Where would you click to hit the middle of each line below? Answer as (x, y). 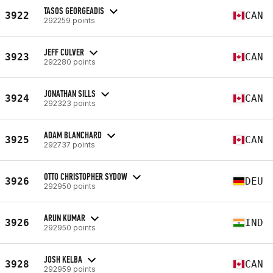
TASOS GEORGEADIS (74, 10)
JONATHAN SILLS (70, 93)
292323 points (70, 103)
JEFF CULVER (64, 52)
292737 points (69, 144)
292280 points (70, 62)
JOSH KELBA (63, 259)
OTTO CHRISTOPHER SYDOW (86, 176)
